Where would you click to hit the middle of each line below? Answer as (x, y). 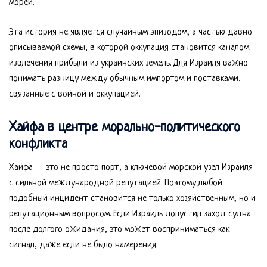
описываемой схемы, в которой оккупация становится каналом (129, 48)
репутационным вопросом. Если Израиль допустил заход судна (130, 214)
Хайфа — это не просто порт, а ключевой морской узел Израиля (131, 167)
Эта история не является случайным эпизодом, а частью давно (131, 32)
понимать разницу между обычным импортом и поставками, (125, 79)
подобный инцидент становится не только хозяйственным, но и (132, 198)
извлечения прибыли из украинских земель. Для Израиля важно (128, 63)
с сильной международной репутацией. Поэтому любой (116, 183)
